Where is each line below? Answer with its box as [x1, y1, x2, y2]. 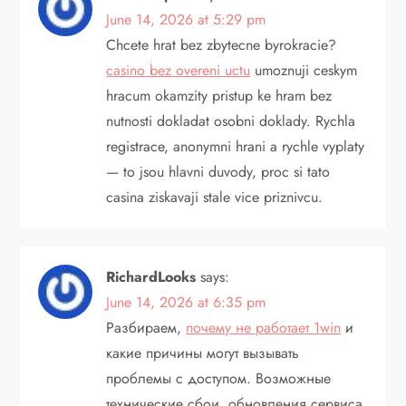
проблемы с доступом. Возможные [106, 367, 332, 389]
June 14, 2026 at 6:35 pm [106, 291, 266, 313]
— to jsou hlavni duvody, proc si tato [106, 160, 331, 182]
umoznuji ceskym [250, 59, 358, 81]
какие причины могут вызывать [106, 342, 300, 363]
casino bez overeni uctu [106, 59, 251, 81]
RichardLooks [106, 266, 197, 287]
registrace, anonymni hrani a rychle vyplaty [106, 135, 365, 157]
